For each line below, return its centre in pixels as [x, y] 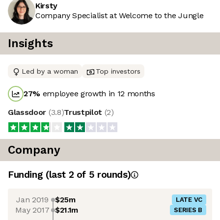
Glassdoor [28, 112]
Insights [30, 44]
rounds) [113, 175]
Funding [27, 175]
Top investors [118, 71]
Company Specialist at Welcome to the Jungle [120, 16]
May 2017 [32, 210]
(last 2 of [67, 175]
